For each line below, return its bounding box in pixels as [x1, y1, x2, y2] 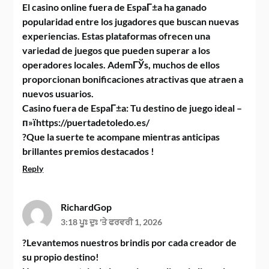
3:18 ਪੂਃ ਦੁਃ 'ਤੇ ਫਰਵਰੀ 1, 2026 [61, 217, 163, 227]
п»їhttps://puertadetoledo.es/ [22, 116, 150, 128]
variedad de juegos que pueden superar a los [22, 44, 211, 56]
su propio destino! [22, 251, 100, 262]
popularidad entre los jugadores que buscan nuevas [22, 16, 240, 27]
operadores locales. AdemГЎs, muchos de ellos [22, 59, 220, 70]
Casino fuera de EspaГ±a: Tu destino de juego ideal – [22, 102, 243, 113]
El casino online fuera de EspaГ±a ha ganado [22, 1, 207, 13]
